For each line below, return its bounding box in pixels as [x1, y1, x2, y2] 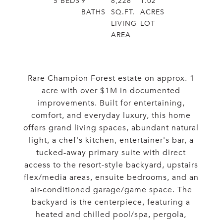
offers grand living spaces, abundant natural [23, 123, 199, 133]
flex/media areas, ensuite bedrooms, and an [23, 172, 199, 182]
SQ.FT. [111, 8, 135, 16]
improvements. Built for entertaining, [37, 98, 185, 108]
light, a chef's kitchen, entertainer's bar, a [28, 135, 194, 145]
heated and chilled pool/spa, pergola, [36, 210, 186, 220]
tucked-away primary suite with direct [36, 148, 186, 158]
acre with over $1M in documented [42, 86, 180, 96]
